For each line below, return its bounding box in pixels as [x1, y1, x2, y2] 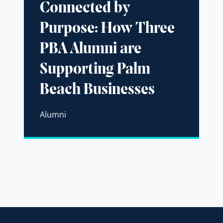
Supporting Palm [39, 62, 150, 78]
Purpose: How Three [39, 21, 175, 37]
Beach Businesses [39, 82, 155, 99]
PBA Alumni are [39, 41, 141, 58]
